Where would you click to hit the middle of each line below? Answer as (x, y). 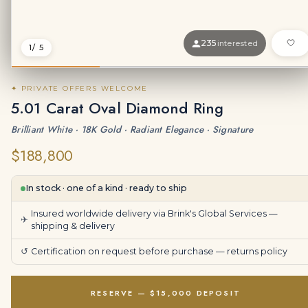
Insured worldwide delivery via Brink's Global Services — (154, 213)
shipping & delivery (73, 226)
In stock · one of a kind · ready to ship (106, 188)
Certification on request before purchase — (129, 251)
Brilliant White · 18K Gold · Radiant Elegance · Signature (132, 130)
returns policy (257, 251)
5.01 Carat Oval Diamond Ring (118, 108)
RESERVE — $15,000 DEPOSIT (165, 293)
